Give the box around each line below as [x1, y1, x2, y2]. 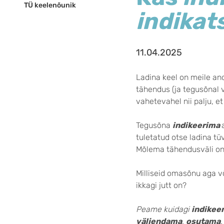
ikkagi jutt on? [136, 180, 186, 190]
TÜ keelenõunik [24, 1, 76, 9]
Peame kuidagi [136, 204, 191, 214]
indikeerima [172, 120, 221, 130]
